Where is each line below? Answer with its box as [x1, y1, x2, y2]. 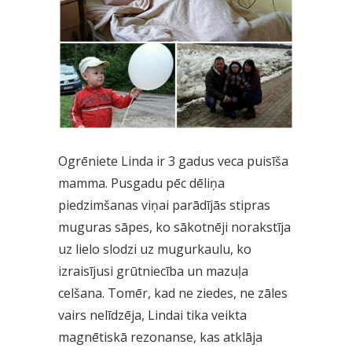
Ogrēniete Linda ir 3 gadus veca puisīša [58, 152, 288, 170]
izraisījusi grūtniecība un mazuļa [58, 262, 248, 280]
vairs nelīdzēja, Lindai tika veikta [58, 306, 247, 324]
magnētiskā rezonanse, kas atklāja [58, 328, 262, 346]
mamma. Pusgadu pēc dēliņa [58, 174, 225, 192]
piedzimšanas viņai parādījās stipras [58, 196, 270, 214]
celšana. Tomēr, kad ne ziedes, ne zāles [58, 284, 288, 302]
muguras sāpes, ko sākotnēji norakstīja [58, 218, 291, 236]
